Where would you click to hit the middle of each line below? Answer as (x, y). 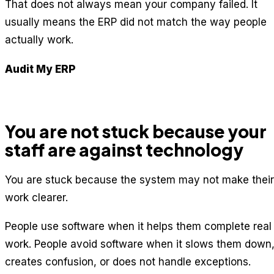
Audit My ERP (40, 69)
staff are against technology (124, 149)
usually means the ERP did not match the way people (136, 22)
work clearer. (36, 197)
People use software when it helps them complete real (138, 227)
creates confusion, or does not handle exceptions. (128, 262)
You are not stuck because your (136, 131)
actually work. (39, 40)
